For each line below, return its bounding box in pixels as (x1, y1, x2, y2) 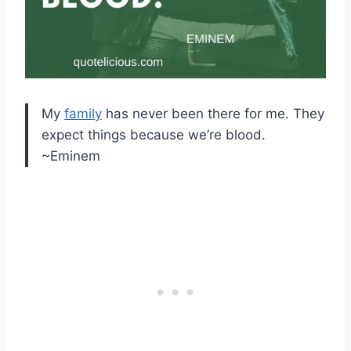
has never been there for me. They (102, 105, 324, 121)
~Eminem (42, 147, 100, 164)
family (64, 105, 102, 121)
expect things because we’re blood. (42, 126, 266, 143)
